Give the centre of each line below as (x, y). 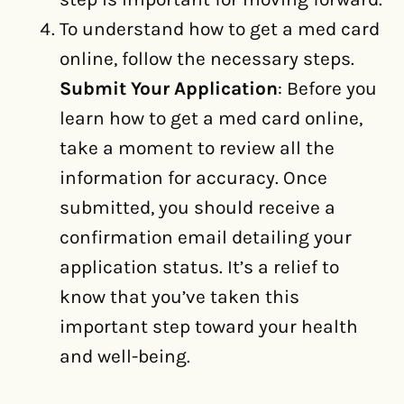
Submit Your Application (169, 89)
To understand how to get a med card (220, 29)
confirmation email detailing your (206, 238)
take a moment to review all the (197, 148)
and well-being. (125, 357)
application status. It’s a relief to (199, 267)
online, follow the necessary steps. (207, 59)
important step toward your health (209, 327)
